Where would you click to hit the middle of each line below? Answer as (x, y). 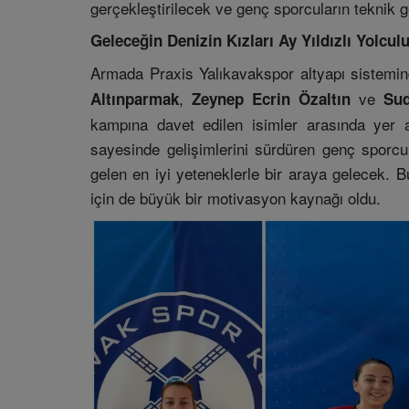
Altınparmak (135, 99)
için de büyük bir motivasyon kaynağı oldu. (236, 198)
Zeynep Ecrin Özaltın (272, 99)
